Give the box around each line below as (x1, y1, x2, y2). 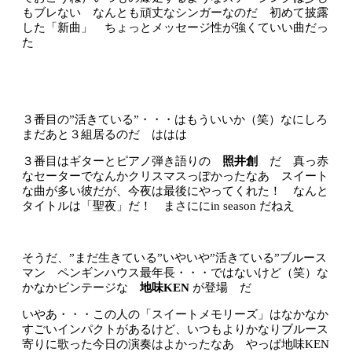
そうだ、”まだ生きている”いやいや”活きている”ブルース (22, 251, 327, 264)
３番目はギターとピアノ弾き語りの (22, 155, 222, 167)
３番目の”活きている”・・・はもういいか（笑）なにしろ (22, 113, 328, 126)
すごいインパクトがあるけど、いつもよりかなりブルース (22, 323, 328, 335)
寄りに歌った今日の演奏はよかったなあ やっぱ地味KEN (22, 338, 329, 350)
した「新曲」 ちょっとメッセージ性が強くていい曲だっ (22, 21, 328, 34)
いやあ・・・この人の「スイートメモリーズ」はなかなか (22, 308, 328, 321)
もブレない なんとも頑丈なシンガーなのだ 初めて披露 (22, 6, 328, 19)
